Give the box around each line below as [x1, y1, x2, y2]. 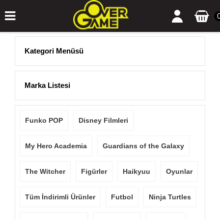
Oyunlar [166, 167, 192, 175]
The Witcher [25, 167, 65, 175]
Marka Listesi [25, 81, 70, 89]
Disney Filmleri [79, 116, 128, 124]
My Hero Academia [25, 142, 87, 150]
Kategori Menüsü [25, 47, 83, 55]
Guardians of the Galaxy [103, 142, 184, 150]
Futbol [111, 193, 133, 201]
